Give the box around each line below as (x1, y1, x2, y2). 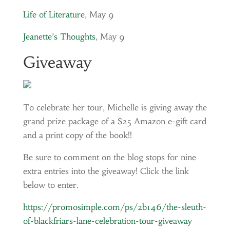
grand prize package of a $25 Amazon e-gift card (23, 116, 206, 126)
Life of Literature (23, 9, 85, 20)
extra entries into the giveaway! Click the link (23, 166, 189, 176)
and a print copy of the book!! (23, 130, 132, 140)
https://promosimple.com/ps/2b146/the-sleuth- (23, 202, 206, 212)
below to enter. (23, 180, 79, 190)
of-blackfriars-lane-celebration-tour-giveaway (23, 216, 192, 226)
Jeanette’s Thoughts (23, 31, 95, 42)
